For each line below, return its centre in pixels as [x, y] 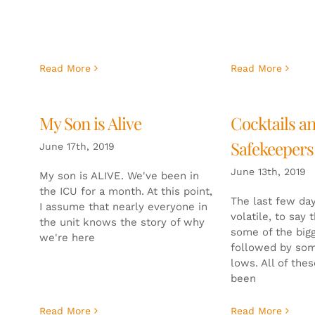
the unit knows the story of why [122, 222]
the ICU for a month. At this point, [126, 191]
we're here [67, 237]
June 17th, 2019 [77, 146]
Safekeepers [272, 148]
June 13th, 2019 [268, 171]
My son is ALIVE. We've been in [119, 175]
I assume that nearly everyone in [123, 206]
